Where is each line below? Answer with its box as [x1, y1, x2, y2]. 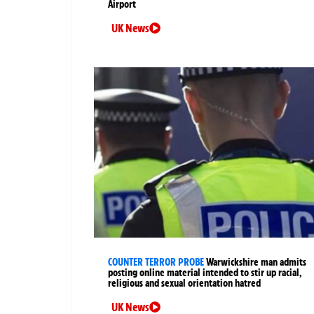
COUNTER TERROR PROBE [108, 255, 204, 268]
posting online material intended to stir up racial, [108, 266, 301, 279]
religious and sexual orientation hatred [108, 276, 261, 289]
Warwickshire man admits [206, 255, 306, 268]
